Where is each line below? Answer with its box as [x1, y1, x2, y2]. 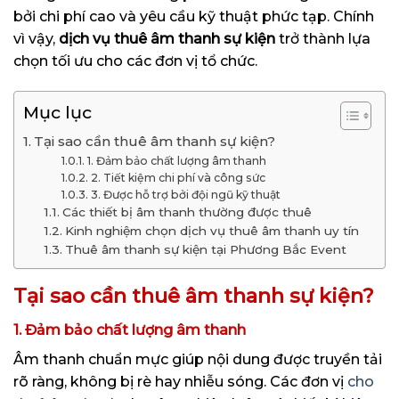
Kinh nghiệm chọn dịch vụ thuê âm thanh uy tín [64, 223, 359, 238]
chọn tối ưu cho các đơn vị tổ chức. [13, 53, 257, 70]
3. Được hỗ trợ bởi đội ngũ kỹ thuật [90, 187, 281, 201]
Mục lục [23, 102, 92, 124]
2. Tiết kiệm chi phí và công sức [90, 170, 265, 184]
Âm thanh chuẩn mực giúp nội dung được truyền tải [13, 351, 382, 369]
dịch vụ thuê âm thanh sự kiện [59, 30, 275, 48]
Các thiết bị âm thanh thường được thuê [61, 204, 312, 219]
